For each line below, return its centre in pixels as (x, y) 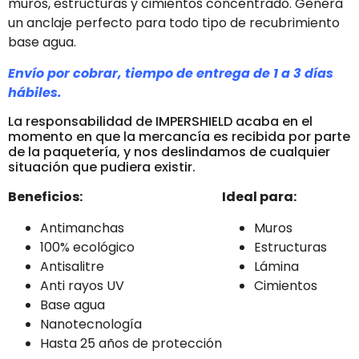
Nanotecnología (91, 324)
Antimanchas (82, 228)
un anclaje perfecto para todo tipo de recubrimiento (174, 23)
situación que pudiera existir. (102, 167)
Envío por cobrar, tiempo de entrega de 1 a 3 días (171, 73)
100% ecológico (87, 247)
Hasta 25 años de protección (131, 343)
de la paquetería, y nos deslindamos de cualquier (169, 152)
